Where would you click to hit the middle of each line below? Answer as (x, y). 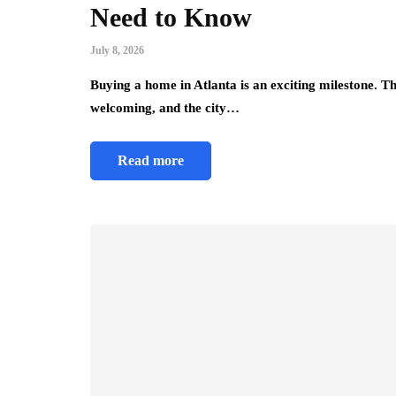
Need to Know (171, 18)
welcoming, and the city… (165, 108)
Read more (151, 161)
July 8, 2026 (117, 51)
